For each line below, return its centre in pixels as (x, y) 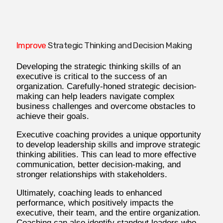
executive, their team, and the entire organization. (108, 213)
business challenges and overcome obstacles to (106, 106)
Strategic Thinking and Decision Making (120, 46)
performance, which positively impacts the (95, 203)
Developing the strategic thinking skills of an (98, 66)
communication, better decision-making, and (98, 164)
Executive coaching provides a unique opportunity (109, 134)
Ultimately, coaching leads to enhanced (89, 193)
